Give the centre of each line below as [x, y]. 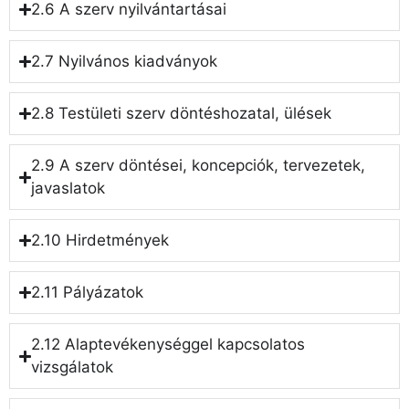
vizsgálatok [73, 367]
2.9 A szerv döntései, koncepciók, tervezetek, [199, 166]
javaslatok [68, 189]
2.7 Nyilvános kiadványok [125, 62]
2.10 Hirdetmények [100, 241]
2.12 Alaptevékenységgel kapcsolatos [168, 345]
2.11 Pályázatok [88, 293]
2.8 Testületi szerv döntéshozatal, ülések [182, 114]
